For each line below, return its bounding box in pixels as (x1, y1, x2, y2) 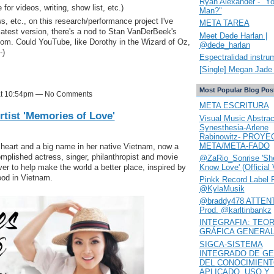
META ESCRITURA (199, 101, 269, 111)
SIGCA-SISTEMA (199, 239, 263, 249)
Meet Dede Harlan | (199, 31, 267, 40)
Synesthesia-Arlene (199, 122, 268, 132)
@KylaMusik (199, 183, 245, 193)
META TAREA (199, 18, 250, 28)
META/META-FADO (199, 141, 270, 150)
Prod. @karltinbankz (199, 206, 272, 215)
